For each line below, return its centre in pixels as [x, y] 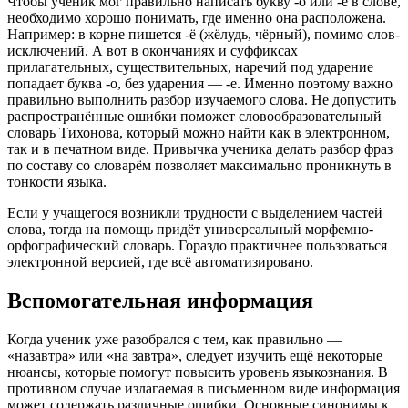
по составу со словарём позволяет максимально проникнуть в [199, 166]
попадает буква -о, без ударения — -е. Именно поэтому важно [200, 84]
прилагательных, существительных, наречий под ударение [190, 67]
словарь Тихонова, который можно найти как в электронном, [199, 133]
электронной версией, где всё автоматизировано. [160, 262]
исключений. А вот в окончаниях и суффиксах [153, 51]
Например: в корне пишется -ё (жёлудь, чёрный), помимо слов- [204, 35]
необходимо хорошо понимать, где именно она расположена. [197, 18]
